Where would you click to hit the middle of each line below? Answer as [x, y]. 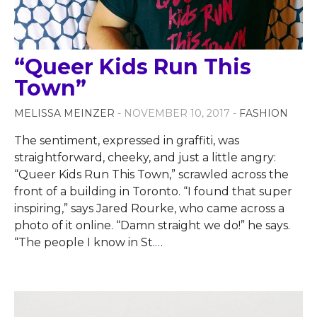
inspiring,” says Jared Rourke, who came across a [149, 208]
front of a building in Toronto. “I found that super [153, 191]
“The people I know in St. [85, 242]
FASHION [264, 113]
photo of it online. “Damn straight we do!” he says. [152, 225]
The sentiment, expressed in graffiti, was [127, 140]
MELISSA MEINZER [64, 113]
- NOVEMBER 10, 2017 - [178, 113]
